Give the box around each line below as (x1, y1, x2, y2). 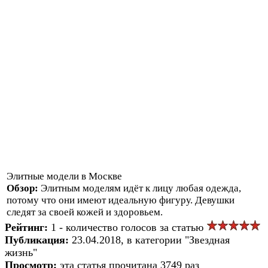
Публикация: (5, 233, 72, 246)
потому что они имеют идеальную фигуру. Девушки (7, 194, 234, 206)
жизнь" (5, 246, 37, 258)
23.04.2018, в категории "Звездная (72, 233, 230, 246)
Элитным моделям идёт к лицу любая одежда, (41, 182, 241, 194)
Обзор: (7, 182, 41, 194)
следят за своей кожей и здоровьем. (7, 206, 163, 218)
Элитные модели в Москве (7, 170, 122, 182)
